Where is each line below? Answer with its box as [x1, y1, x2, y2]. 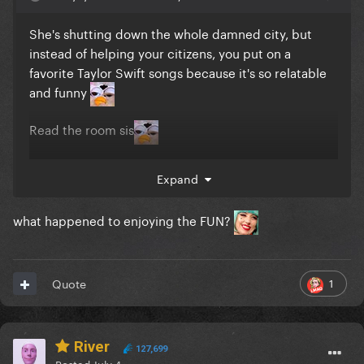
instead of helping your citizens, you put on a [29, 42, 291, 63]
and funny [29, 81, 90, 102]
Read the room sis [29, 119, 134, 139]
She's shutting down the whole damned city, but [29, 23, 312, 43]
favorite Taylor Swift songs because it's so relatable [29, 62, 327, 82]
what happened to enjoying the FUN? [13, 210, 234, 230]
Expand [156, 169, 205, 188]
